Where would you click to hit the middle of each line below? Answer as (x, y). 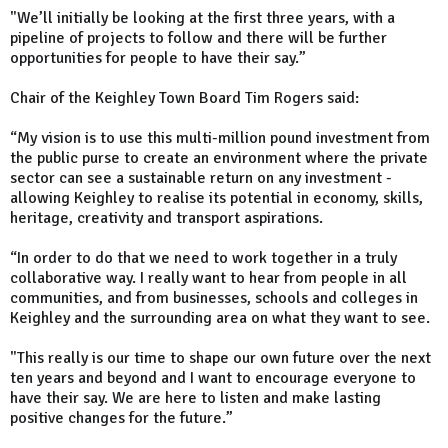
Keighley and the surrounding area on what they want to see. (220, 318)
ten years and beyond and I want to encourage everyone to (213, 378)
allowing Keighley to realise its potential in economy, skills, (216, 198)
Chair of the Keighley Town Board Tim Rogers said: (184, 98)
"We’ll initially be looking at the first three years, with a (202, 18)
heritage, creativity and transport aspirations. (166, 218)
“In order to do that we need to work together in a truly (203, 258)
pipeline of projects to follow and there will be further (198, 38)
